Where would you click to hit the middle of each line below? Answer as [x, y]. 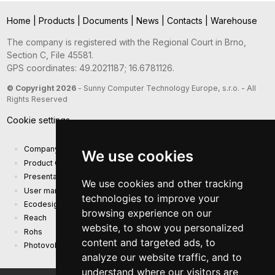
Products [58, 21]
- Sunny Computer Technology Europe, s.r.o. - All [166, 88]
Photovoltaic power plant [69, 245]
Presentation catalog [61, 177]
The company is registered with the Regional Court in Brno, [126, 42]
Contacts [186, 21]
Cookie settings [38, 120]
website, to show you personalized [162, 228]
